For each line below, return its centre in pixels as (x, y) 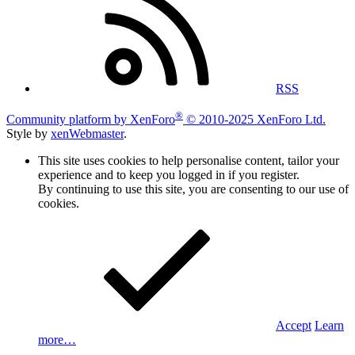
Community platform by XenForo (91, 119)
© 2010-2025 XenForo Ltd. (256, 119)
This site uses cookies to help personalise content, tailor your (189, 160)
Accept (294, 325)
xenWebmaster (87, 133)
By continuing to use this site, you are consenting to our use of (193, 189)
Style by (29, 133)
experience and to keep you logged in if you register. (169, 174)
